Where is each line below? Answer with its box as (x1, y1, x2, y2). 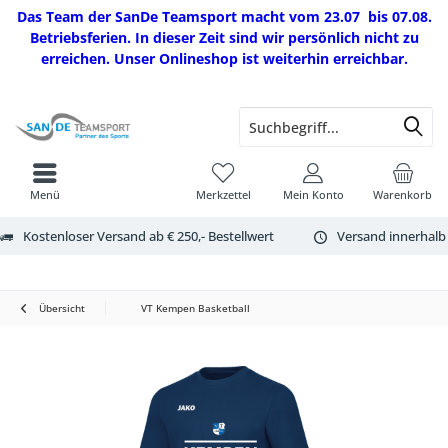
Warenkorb (373, 187, 433, 202)
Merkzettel (196, 187, 252, 202)
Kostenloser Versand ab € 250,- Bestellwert (23, 226, 274, 245)
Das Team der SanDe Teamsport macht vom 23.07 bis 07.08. (16, 7, 432, 26)
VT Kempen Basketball (141, 301, 250, 315)
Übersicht (39, 301, 85, 315)
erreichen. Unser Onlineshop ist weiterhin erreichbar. (40, 49, 408, 68)
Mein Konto (282, 187, 344, 202)
